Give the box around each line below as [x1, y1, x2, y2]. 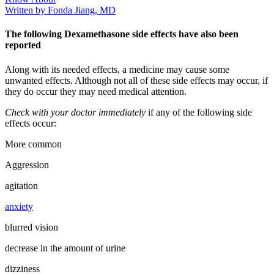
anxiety [5, 201, 33, 212]
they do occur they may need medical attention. [5, 86, 187, 97]
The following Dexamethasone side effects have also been [5, 29, 239, 40]
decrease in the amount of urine [5, 242, 125, 253]
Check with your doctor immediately [5, 106, 146, 117]
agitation [5, 180, 38, 191]
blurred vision [5, 221, 58, 232]
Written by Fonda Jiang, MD [5, 5, 116, 16]
